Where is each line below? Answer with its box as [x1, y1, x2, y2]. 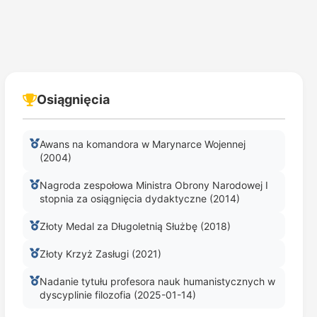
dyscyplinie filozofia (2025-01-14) [39, 289, 196, 301]
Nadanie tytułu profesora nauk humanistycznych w [39, 275, 275, 287]
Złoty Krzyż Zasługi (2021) [39, 248, 161, 260]
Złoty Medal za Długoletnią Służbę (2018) [39, 220, 231, 232]
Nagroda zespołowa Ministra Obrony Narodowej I [39, 179, 268, 191]
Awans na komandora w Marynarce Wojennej [39, 138, 246, 150]
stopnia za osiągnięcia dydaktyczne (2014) [39, 192, 240, 204]
